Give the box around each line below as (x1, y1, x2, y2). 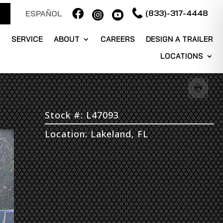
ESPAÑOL (25, 8, 62, 18)
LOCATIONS (160, 51, 204, 61)
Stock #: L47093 (45, 109, 119, 121)
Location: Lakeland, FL (45, 128, 148, 140)
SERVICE (11, 34, 43, 44)
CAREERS (101, 34, 135, 44)
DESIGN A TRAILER (146, 34, 214, 44)
